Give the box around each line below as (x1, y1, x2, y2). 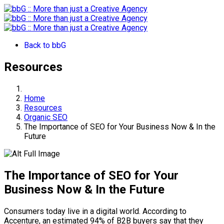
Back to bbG (24, 40, 66, 50)
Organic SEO (24, 112, 67, 122)
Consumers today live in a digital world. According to (4, 206, 186, 216)
